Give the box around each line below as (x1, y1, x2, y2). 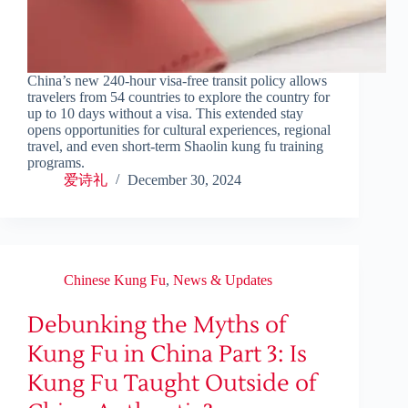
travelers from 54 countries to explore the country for (27, 89, 330, 106)
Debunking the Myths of (27, 311, 287, 341)
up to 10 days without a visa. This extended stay (27, 106, 303, 122)
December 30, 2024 (127, 172, 241, 189)
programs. (27, 155, 85, 171)
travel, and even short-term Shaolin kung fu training (27, 138, 323, 155)
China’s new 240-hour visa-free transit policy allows (27, 73, 327, 89)
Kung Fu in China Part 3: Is (27, 340, 307, 370)
